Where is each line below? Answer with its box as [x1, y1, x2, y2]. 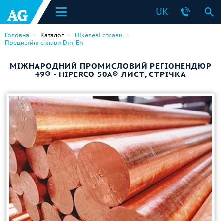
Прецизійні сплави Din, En [5, 39, 83, 46]
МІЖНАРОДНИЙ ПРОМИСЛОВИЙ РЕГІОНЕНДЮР [9, 61, 212, 71]
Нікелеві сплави [75, 31, 123, 38]
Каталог [40, 31, 64, 38]
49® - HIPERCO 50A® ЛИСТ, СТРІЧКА [35, 69, 186, 79]
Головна [5, 31, 29, 38]
